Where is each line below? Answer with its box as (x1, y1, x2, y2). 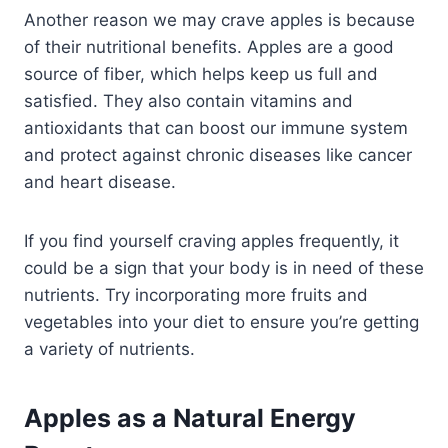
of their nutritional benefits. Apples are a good (24, 36, 394, 57)
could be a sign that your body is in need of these (24, 257, 424, 278)
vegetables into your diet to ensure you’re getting (24, 311, 419, 332)
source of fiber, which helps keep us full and (24, 63, 378, 84)
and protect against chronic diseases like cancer (24, 144, 412, 165)
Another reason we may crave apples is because (24, 9, 415, 30)
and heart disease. (24, 171, 176, 192)
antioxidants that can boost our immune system (24, 117, 408, 138)
